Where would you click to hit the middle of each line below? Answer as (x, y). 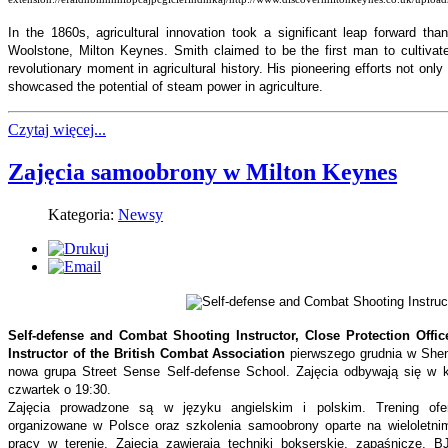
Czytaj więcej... (57, 130)
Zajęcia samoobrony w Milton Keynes (202, 171)
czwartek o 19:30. (59, 389)
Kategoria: (83, 214)
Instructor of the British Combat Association (147, 353)
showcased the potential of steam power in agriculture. (165, 87)
